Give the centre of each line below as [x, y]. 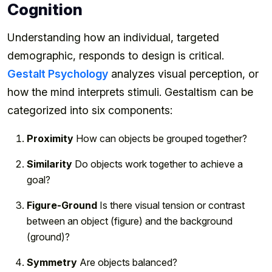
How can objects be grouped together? [160, 138]
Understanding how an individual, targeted [113, 37]
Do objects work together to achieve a [158, 164]
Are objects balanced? [127, 262]
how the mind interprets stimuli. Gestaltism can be [130, 92]
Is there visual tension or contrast [171, 205]
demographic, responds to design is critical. [116, 55]
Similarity [49, 164]
